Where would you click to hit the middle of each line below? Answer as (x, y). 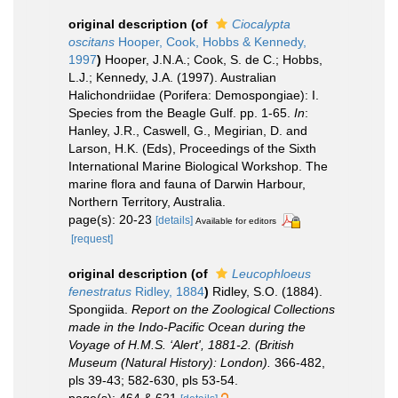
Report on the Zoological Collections (233, 309)
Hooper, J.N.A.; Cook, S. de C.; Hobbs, (214, 59)
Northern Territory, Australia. (147, 201)
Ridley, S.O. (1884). (267, 291)
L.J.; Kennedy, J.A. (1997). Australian (172, 77)
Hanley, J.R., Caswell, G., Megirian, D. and (188, 130)
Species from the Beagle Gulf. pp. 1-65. (181, 112)
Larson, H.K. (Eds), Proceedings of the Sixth (192, 148)
